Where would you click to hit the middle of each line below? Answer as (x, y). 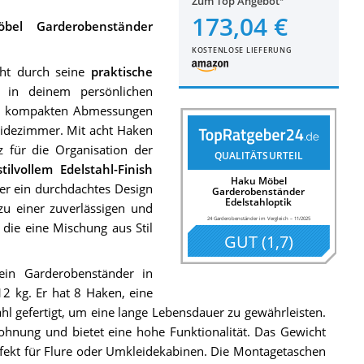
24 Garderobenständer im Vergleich (247, 218)
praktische (122, 71)
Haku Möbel (258, 180)
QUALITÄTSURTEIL (259, 156)
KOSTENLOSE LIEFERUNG (242, 50)
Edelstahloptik (259, 201)
